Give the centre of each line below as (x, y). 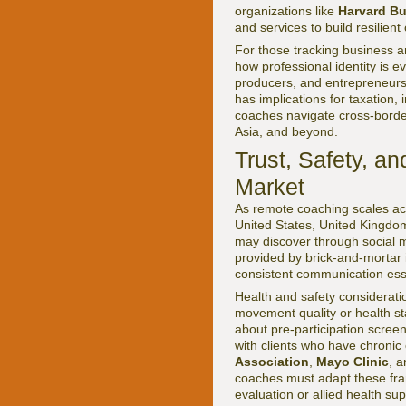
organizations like (286, 11)
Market (270, 187)
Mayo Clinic (353, 362)
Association (272, 362)
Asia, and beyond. (286, 131)
